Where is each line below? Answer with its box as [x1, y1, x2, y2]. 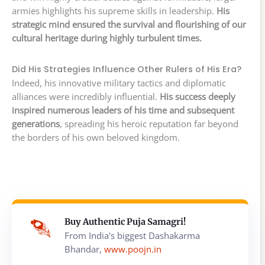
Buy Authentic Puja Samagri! [64, 216, 186, 227]
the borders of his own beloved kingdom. [12, 131, 180, 143]
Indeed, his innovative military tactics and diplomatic [12, 76, 226, 89]
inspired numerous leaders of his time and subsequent [12, 104, 234, 116]
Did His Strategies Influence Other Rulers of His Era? [12, 63, 241, 75]
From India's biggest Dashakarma [64, 229, 200, 241]
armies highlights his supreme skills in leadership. [12, 5, 216, 17]
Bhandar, [64, 243, 104, 255]
